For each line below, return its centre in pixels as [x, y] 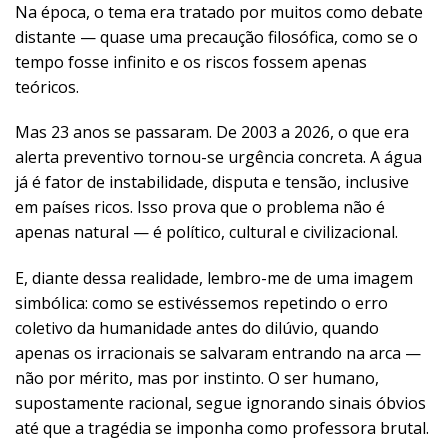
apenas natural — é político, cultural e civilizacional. [206, 232]
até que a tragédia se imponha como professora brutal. [222, 428]
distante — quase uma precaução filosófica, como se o [216, 36]
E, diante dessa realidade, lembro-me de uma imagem [214, 278]
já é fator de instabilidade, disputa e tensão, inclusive [212, 182]
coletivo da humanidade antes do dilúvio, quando [197, 328]
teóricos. [47, 86]
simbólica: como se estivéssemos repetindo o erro [201, 303]
